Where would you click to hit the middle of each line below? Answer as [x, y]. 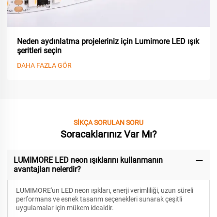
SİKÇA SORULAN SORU [108, 122]
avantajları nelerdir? [47, 170]
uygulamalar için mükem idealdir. [65, 208]
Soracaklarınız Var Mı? [108, 134]
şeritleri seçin [39, 50]
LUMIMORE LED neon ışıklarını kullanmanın [88, 160]
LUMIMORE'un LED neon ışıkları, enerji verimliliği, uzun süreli [104, 191]
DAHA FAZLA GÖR [44, 65]
